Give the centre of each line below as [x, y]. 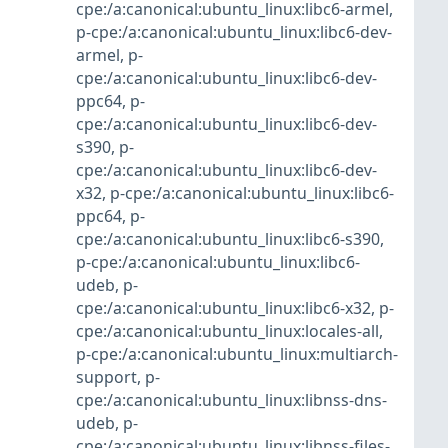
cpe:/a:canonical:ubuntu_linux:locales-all [227, 331]
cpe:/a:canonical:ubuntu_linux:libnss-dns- [231, 400]
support [106, 377]
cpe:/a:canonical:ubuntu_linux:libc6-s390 [228, 239]
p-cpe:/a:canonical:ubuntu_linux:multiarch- [237, 354]
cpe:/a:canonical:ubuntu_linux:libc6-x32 [223, 308]
